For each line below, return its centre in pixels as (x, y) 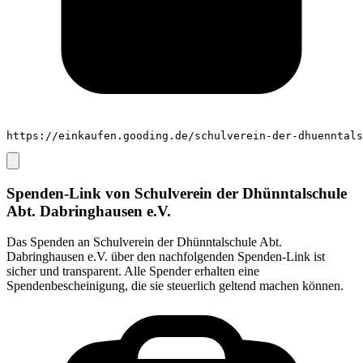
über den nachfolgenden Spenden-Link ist (216, 257)
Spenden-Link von (70, 193)
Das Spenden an (50, 242)
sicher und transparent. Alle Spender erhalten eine (133, 271)
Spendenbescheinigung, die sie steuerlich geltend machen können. (175, 286)
